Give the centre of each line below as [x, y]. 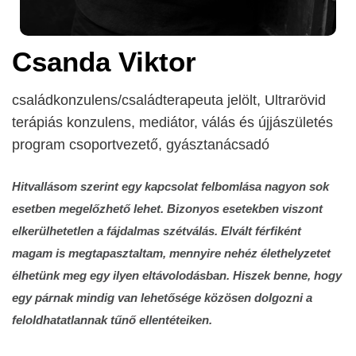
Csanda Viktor [104, 62]
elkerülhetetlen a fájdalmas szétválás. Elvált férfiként [157, 231]
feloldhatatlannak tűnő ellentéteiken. [112, 320]
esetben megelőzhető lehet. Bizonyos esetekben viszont [167, 209]
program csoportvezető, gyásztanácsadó [141, 145]
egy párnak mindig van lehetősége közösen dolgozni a [162, 298]
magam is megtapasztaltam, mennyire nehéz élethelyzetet [171, 253]
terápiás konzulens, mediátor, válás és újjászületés [172, 122]
